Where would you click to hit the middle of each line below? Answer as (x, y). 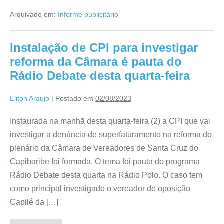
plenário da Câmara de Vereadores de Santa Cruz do (104, 148)
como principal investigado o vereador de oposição (100, 188)
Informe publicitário (88, 14)
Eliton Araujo (30, 98)
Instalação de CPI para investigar (104, 47)
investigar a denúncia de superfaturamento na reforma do (111, 134)
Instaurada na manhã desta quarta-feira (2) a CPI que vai (110, 121)
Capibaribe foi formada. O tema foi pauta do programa (105, 161)
